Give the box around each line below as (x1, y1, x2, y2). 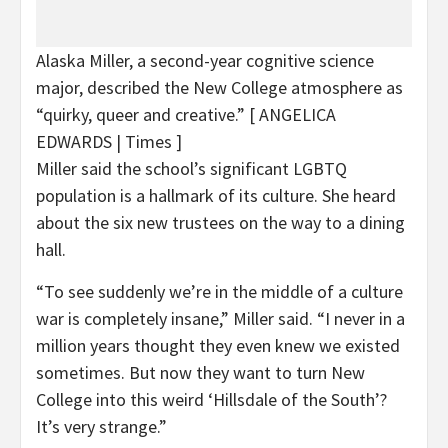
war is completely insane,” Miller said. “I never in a (36, 306, 405, 330)
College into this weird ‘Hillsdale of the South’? (36, 387, 387, 411)
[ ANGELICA (249, 102, 336, 126)
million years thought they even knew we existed (36, 333, 400, 357)
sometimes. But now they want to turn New (36, 360, 365, 384)
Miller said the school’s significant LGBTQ (36, 156, 347, 180)
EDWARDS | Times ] (36, 129, 182, 153)
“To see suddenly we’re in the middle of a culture (36, 279, 403, 303)
